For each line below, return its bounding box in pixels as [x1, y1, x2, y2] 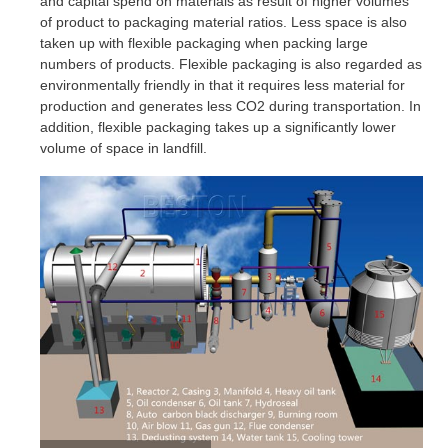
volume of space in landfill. [40, 140, 207, 156]
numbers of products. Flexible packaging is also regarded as [40, 56, 422, 72]
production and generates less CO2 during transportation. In [40, 98, 421, 114]
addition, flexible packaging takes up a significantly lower [40, 119, 396, 135]
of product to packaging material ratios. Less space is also [40, 14, 407, 30]
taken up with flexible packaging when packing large [40, 35, 368, 51]
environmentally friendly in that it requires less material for [40, 77, 405, 93]
